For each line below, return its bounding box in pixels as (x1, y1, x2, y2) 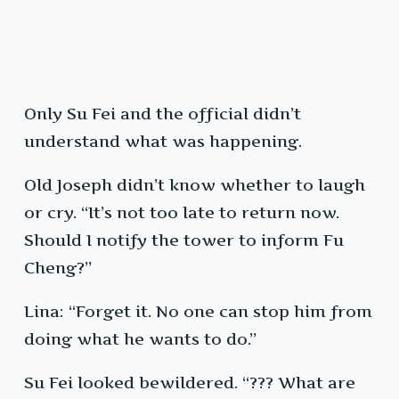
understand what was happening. (24, 132, 302, 151)
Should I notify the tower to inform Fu (24, 231, 344, 250)
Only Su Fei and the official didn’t (24, 104, 301, 124)
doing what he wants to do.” (24, 330, 256, 349)
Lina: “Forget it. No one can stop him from (24, 302, 372, 322)
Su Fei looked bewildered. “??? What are (24, 373, 355, 393)
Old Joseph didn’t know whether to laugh (24, 175, 365, 195)
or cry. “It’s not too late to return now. (24, 203, 339, 223)
